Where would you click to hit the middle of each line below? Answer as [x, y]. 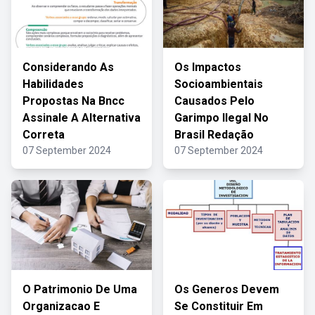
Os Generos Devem [227, 289]
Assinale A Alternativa [82, 118]
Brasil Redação [214, 135]
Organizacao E [61, 306]
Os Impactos [208, 67]
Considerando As [68, 67]
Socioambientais [219, 84]
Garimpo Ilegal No [221, 118]
